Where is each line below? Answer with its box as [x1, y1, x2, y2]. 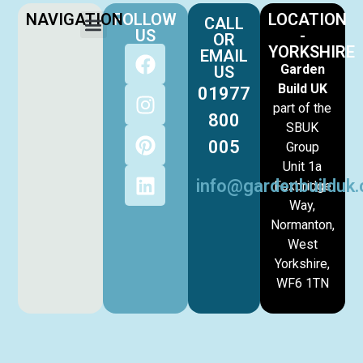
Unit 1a [283, 159, 322, 175]
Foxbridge [273, 178, 331, 194]
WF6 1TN [275, 275, 329, 292]
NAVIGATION [26, 10, 124, 30]
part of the [273, 100, 332, 117]
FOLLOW [113, 10, 177, 30]
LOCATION [267, 10, 347, 30]
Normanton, [270, 217, 335, 233]
